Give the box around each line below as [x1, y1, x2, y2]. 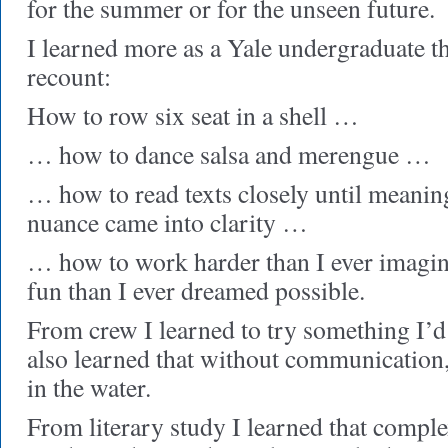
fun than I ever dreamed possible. [27, 273, 365, 307]
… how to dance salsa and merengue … [27, 137, 431, 171]
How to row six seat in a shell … [27, 98, 359, 132]
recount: [27, 59, 111, 93]
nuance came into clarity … [27, 205, 308, 239]
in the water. [27, 370, 151, 404]
